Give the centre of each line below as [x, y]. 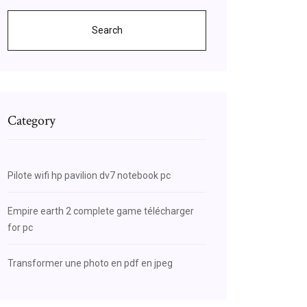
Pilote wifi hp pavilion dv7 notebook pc [89, 175]
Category [32, 121]
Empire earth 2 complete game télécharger [101, 211]
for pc [20, 228]
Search [107, 30]
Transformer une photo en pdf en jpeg [90, 263]
